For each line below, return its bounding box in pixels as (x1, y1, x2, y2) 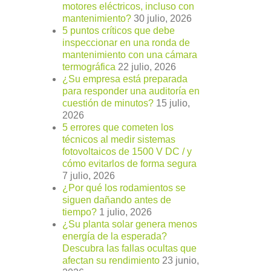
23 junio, (162, 255, 199, 266)
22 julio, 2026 (118, 62, 176, 73)
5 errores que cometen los (62, 122, 174, 133)
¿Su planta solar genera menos (62, 219, 197, 230)
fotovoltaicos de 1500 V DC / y (62, 146, 192, 157)
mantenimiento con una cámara (62, 50, 197, 60)
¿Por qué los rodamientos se (62, 183, 186, 194)
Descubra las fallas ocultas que (62, 243, 197, 254)
